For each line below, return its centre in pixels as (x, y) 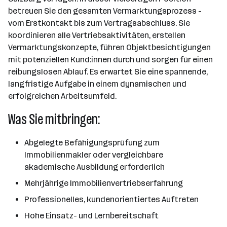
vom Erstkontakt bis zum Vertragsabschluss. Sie (99, 23)
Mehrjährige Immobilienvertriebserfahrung (104, 183)
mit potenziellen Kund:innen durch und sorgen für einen (110, 60)
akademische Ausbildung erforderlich (94, 167)
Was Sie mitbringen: (54, 119)
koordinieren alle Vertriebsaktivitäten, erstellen (97, 35)
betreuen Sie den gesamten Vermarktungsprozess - (105, 11)
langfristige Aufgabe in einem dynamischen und (97, 84)
